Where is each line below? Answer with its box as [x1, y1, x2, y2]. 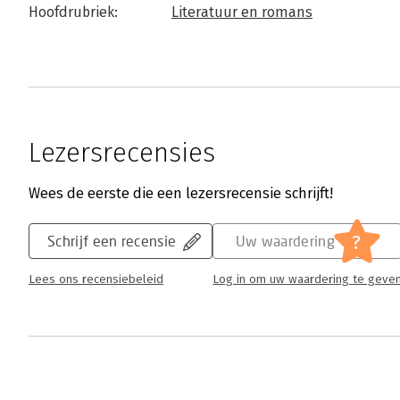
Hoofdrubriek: [29, 4, 118, 21]
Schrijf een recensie [47, 232, 177, 249]
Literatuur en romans [171, 4, 312, 21]
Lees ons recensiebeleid [29, 272, 163, 287]
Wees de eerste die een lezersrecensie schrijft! [29, 185, 333, 202]
